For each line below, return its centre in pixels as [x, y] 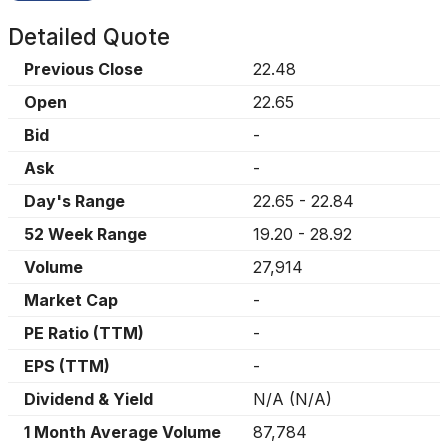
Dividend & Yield [88, 399]
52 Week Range [85, 234]
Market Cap [71, 300]
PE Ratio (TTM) [84, 333]
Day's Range [74, 201]
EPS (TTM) [67, 366]
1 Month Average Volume [122, 432]
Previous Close [83, 69]
